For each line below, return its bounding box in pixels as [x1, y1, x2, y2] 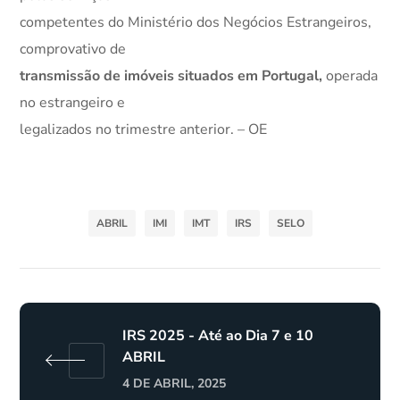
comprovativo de [20, 39, 127, 59]
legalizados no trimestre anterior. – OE [20, 120, 268, 139]
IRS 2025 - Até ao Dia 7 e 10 [122, 325, 314, 346]
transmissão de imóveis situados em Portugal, [20, 66, 323, 86]
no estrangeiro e [20, 93, 126, 112]
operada [322, 66, 379, 86]
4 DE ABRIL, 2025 [122, 374, 227, 392]
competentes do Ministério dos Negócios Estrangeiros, [20, 12, 372, 32]
